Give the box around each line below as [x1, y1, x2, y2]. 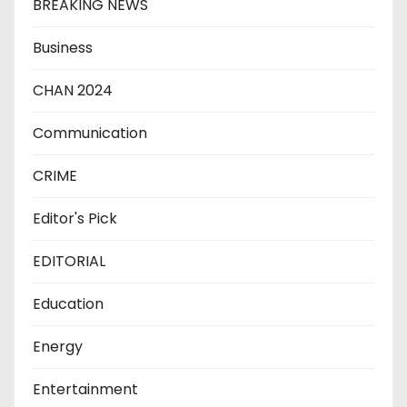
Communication [33, 122, 147, 144]
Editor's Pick [33, 207, 117, 229]
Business [33, 36, 93, 58]
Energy [33, 335, 83, 357]
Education [33, 293, 104, 314]
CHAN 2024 [33, 79, 113, 101]
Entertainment [33, 378, 138, 400]
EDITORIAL [33, 250, 105, 272]
